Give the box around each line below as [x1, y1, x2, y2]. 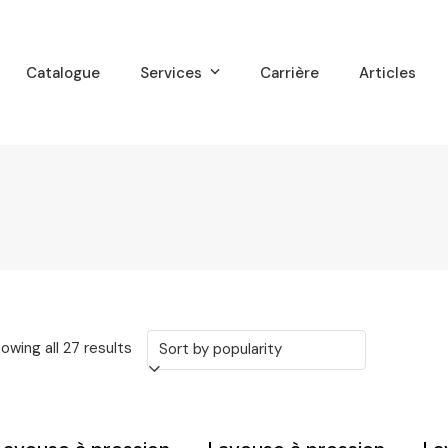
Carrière [259, 62, 319, 83]
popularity [131, 411, 200, 431]
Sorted [131, 337, 179, 357]
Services [140, 62, 207, 83]
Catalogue [26, 62, 101, 83]
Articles [358, 62, 416, 83]
